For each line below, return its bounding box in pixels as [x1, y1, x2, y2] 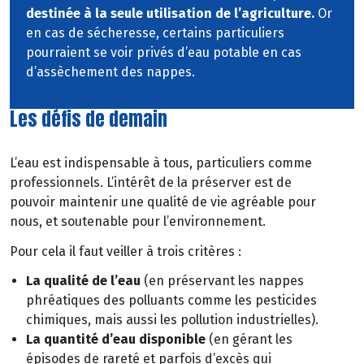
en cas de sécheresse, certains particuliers [26, 25, 284, 41]
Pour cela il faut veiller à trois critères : [10, 243, 241, 259]
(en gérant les [209, 331, 292, 348]
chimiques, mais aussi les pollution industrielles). [26, 312, 318, 328]
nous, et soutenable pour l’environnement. [10, 213, 266, 229]
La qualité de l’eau [26, 273, 141, 289]
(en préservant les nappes [141, 273, 304, 289]
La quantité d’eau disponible [26, 331, 209, 348]
